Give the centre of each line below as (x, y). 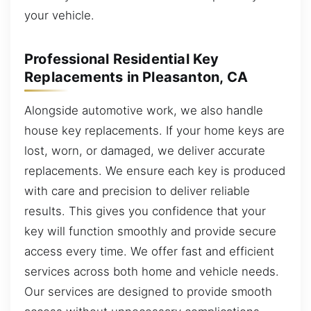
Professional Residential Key (122, 59)
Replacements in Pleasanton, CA (136, 77)
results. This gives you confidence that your (145, 211)
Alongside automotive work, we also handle (144, 110)
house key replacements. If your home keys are (154, 130)
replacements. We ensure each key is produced (155, 170)
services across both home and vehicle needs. (152, 271)
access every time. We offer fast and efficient (149, 251)
